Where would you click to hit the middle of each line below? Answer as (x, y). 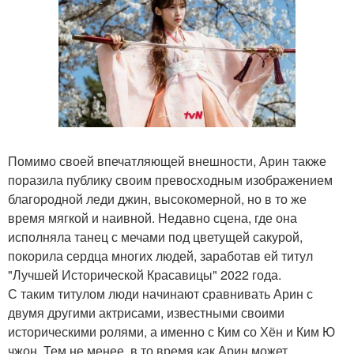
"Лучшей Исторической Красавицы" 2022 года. (145, 274)
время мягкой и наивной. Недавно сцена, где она (153, 217)
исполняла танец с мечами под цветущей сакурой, (155, 236)
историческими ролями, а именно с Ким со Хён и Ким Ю (171, 331)
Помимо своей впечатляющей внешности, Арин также (167, 160)
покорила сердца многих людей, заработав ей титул (160, 255)
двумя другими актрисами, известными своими (146, 312)
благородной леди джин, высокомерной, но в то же (157, 198)
